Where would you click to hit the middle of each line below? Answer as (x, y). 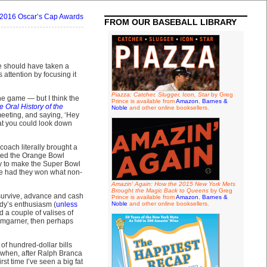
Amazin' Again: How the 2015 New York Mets (173, 184)
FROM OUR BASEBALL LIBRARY (170, 22)
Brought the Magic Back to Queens (160, 190)
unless (66, 204)
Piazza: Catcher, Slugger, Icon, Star (160, 94)
